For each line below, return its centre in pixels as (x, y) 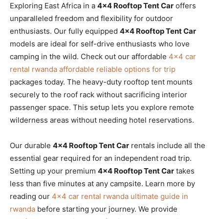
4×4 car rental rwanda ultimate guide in (120, 196)
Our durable (31, 145)
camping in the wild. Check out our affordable (89, 56)
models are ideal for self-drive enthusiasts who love (100, 44)
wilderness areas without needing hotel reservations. (102, 120)
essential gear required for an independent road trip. (101, 158)
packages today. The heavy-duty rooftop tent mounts (101, 82)
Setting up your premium (54, 171)
